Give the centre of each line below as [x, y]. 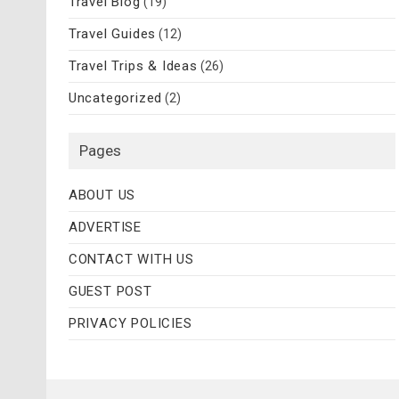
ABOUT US [102, 195]
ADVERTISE [105, 228]
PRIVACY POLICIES [130, 324]
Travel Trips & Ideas [133, 66]
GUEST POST [110, 292]
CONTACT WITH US [131, 260]
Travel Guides [112, 34]
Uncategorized [115, 98]
